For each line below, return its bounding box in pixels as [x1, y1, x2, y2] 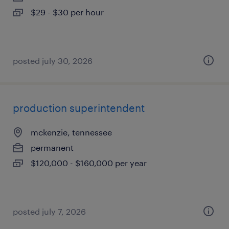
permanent [31, 143, 74, 152]
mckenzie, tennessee [31, 127, 112, 137]
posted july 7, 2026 [13, 207, 86, 216]
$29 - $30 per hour [31, 7, 104, 17]
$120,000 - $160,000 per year [31, 158, 147, 168]
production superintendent [13, 102, 145, 114]
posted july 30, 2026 [13, 56, 93, 65]
